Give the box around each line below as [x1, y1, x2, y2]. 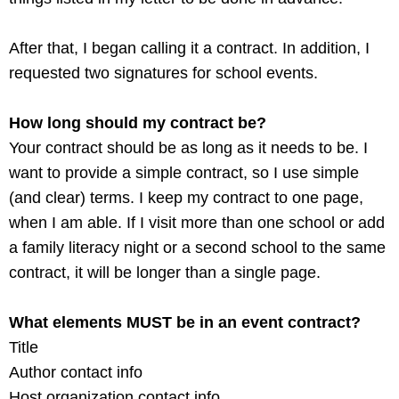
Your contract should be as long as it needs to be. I [9, 139, 368, 158]
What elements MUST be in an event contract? [9, 313, 365, 332]
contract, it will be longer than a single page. [9, 264, 321, 282]
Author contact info [9, 363, 147, 382]
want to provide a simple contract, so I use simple [9, 164, 359, 183]
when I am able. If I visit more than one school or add [9, 214, 385, 232]
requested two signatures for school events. [9, 64, 318, 83]
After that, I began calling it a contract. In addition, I [9, 39, 370, 58]
